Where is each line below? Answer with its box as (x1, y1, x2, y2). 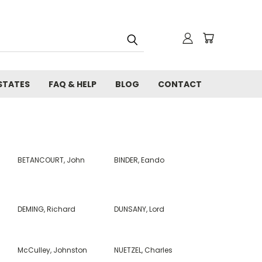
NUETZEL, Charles (114, 245, 173, 255)
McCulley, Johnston (17, 245, 87, 255)
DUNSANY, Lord (114, 204, 165, 214)
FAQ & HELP (49, 78, 96, 90)
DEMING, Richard (17, 204, 75, 214)
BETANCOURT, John (17, 155, 85, 165)
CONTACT (158, 78, 202, 90)
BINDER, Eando (114, 155, 165, 165)
